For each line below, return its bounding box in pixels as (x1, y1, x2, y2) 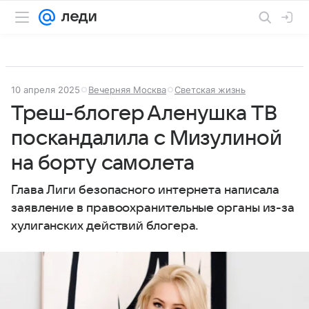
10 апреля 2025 (11, 84, 80, 95)
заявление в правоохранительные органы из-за (11, 201, 295, 215)
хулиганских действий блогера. (11, 219, 199, 232)
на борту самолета (11, 152, 195, 175)
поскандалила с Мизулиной (11, 127, 282, 150)
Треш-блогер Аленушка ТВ (11, 102, 277, 125)
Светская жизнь (175, 84, 246, 95)
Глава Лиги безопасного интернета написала (11, 183, 280, 197)
